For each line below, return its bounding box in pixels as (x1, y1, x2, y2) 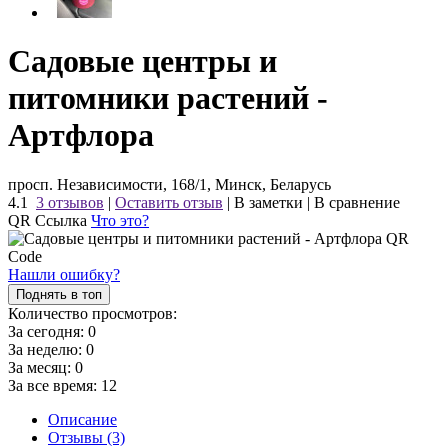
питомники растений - (8, 80, 328, 117)
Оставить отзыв (115, 193, 223, 211)
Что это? (91, 211, 149, 229)
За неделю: (8, 340, 86, 358)
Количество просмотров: (8, 304, 177, 322)
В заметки (234, 193, 303, 211)
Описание (48, 410, 117, 428)
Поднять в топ (16, 286, 102, 302)
